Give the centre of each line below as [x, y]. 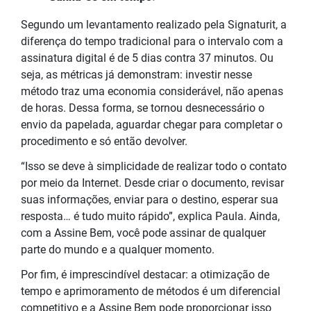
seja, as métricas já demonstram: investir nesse [136, 74]
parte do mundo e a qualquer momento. [119, 249]
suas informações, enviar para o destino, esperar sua [150, 199]
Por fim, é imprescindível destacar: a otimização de [145, 274]
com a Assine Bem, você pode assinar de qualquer [143, 233]
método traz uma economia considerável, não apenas [152, 91]
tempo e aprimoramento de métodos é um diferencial [151, 291]
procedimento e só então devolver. [106, 141]
